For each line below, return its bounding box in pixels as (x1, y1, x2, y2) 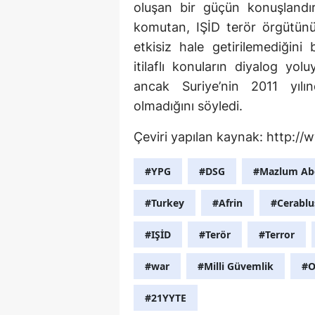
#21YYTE (145, 291, 186, 305)
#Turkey (145, 196, 184, 210)
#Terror (259, 228, 295, 242)
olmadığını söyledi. (134, 98, 243, 114)
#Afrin (212, 196, 243, 210)
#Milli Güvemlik (198, 259, 274, 274)
